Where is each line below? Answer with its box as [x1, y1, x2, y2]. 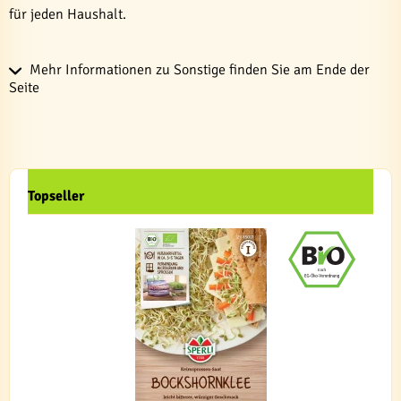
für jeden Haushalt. [9, 5, 126, 23]
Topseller [28, 187, 84, 205]
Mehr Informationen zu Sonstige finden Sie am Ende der [26, 61, 370, 79]
